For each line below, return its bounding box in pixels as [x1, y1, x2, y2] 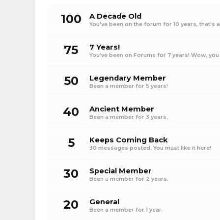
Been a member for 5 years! [89, 82, 168, 89]
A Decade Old [89, 12, 141, 21]
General [89, 197, 119, 206]
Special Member [89, 166, 152, 175]
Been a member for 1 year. [89, 206, 163, 213]
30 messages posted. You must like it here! [89, 144, 211, 151]
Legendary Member [89, 74, 166, 82]
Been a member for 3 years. [89, 113, 168, 120]
